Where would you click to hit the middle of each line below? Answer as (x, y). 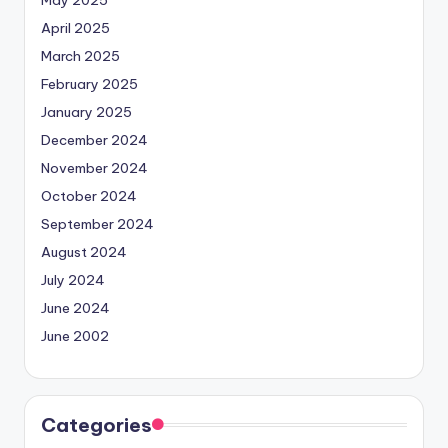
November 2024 (94, 167)
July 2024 (73, 279)
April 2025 (75, 27)
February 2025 (89, 83)
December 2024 (94, 139)
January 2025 (86, 111)
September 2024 (97, 223)
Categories (96, 424)
